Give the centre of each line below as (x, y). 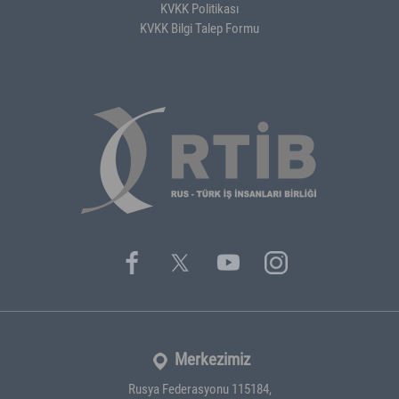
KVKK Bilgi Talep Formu (199, 28)
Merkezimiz (212, 358)
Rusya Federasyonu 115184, (199, 388)
